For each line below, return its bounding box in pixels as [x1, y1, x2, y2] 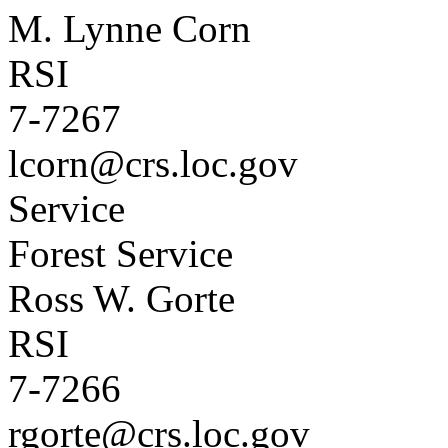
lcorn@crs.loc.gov [8, 142, 298, 185]
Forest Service [8, 232, 233, 275]
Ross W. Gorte [8, 277, 235, 320]
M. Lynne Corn [8, 7, 251, 50]
